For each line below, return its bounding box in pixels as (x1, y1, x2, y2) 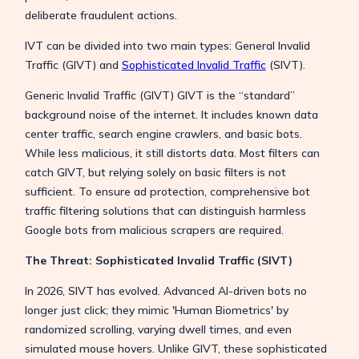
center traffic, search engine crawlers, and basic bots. (24, 126, 302, 141)
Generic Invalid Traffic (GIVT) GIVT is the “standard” (24, 87, 295, 103)
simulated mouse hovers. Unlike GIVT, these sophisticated (24, 341, 327, 356)
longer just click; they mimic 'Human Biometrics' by (24, 302, 288, 317)
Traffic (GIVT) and (24, 57, 122, 72)
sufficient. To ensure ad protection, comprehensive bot (24, 184, 310, 199)
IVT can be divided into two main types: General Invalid (24, 38, 310, 53)
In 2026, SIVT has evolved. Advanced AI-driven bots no (24, 283, 307, 298)
